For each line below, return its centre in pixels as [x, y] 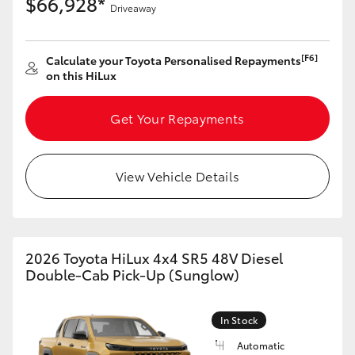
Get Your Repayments [177, 118]
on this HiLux [81, 75]
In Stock [239, 320]
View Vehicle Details [177, 176]
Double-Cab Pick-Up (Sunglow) [132, 274]
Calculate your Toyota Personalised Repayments [174, 60]
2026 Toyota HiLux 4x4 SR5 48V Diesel [154, 258]
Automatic [261, 345]
